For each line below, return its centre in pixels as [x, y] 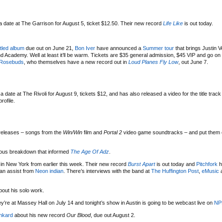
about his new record [40, 215]
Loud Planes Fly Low [153, 62]
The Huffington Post [175, 171]
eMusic [210, 171]
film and [93, 132]
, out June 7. [193, 62]
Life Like [173, 23]
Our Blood [79, 215]
